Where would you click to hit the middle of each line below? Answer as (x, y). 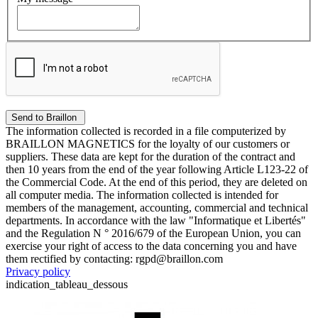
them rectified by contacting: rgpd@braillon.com (114, 258)
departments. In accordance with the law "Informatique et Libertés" (156, 220)
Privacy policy (38, 271)
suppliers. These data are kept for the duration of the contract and (150, 156)
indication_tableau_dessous (67, 284)
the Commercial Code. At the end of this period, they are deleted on (157, 182)
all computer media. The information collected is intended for (142, 194)
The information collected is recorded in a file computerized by (146, 131)
